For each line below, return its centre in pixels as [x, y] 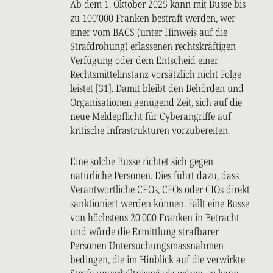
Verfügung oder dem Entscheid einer [144, 60]
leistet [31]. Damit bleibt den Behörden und [157, 88]
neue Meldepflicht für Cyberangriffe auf [151, 116]
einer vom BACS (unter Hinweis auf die [149, 32]
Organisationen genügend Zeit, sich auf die [156, 102]
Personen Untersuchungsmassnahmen [147, 246]
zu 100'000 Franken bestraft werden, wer [153, 18]
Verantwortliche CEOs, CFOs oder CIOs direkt [160, 190]
